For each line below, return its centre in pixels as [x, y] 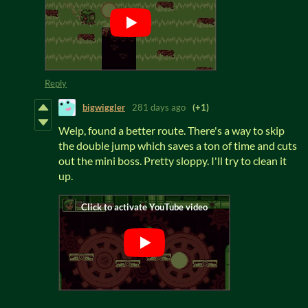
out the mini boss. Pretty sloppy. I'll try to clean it [173, 160]
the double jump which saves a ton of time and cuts [178, 145]
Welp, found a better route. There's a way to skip [172, 130]
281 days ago [159, 108]
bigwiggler [104, 108]
